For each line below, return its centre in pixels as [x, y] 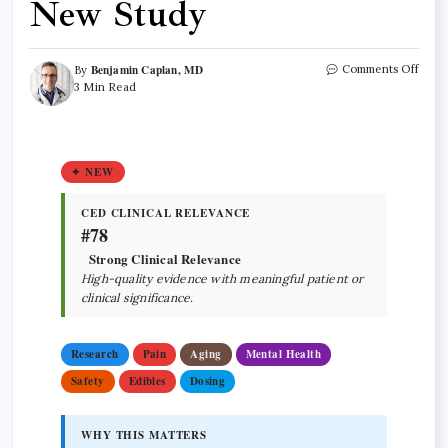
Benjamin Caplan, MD [147, 69]
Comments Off [380, 68]
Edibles [147, 380]
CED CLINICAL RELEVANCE [166, 212]
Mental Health [283, 353]
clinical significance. [137, 297]
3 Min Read [105, 86]
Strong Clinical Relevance [165, 258]
